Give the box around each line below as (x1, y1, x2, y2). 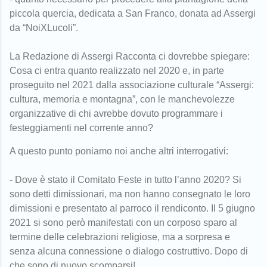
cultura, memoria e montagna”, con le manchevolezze (10, 94, 235, 104)
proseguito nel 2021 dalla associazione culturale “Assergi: (10, 79, 254, 90)
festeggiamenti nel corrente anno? (10, 122, 156, 133)
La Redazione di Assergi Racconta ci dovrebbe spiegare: (10, 51, 250, 61)
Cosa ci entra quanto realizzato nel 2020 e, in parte (10, 65, 224, 76)
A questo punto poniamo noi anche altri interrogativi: (10, 145, 228, 156)
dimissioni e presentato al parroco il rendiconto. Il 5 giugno (10, 203, 255, 213)
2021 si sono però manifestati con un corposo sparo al (10, 217, 237, 228)
